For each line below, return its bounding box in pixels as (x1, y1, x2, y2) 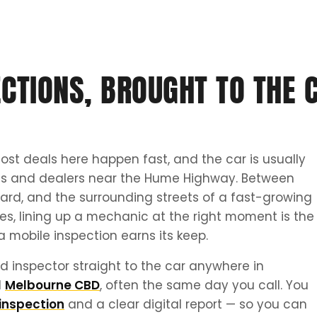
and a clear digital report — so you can (64, 296, 307, 313)
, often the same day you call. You (100, 277, 309, 294)
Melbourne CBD (5, 277, 100, 294)
